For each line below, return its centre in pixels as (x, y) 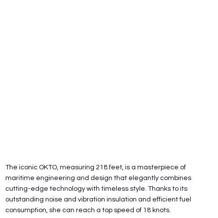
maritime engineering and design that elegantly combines (99, 178)
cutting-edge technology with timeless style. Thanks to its (97, 189)
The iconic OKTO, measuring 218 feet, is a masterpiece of (96, 167)
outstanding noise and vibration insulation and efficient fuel (99, 199)
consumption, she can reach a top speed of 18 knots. (88, 210)
